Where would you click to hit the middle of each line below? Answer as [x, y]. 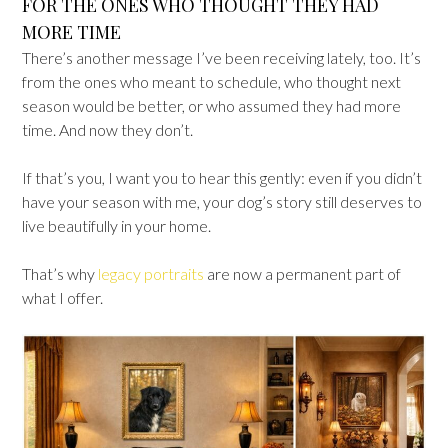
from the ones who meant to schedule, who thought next [211, 81]
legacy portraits [151, 273]
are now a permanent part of [302, 273]
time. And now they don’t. [107, 129]
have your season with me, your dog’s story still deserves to [222, 201]
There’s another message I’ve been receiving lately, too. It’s [221, 57]
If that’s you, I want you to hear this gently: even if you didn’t [222, 177]
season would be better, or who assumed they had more [211, 105]
